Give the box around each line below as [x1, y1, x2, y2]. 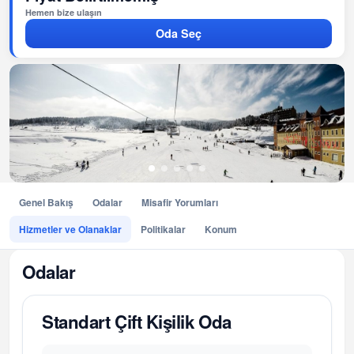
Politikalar [141, 222, 186, 237]
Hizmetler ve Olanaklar [19, 222, 122, 237]
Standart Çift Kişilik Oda [42, 309, 232, 335]
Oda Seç [156, 25, 201, 42]
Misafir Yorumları [141, 195, 218, 210]
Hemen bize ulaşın [25, 6, 102, 19]
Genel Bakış [19, 195, 73, 210]
